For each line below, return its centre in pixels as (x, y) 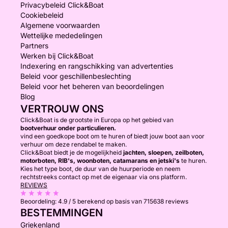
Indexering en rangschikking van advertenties (97, 66)
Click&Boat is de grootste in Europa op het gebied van (97, 120)
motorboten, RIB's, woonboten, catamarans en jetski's (100, 161)
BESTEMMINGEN (62, 213)
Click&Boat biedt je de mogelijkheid (72, 152)
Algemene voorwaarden (60, 25)
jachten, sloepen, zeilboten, (164, 152)
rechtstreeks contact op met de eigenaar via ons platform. (104, 177)
